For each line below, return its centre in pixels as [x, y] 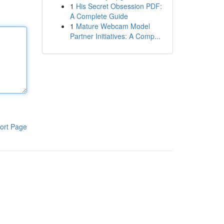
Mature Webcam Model [113, 26]
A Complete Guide [99, 16]
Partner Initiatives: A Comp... [115, 36]
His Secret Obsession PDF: [119, 6]
